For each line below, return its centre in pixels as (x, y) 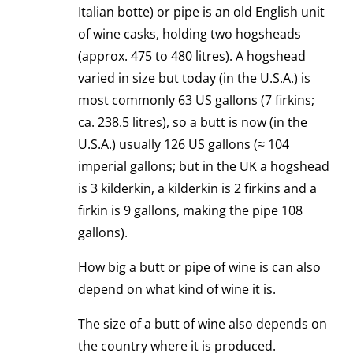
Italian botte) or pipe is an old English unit (201, 12)
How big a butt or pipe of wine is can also (199, 268)
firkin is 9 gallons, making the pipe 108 (190, 211)
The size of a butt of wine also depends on (203, 324)
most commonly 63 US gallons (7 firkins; (196, 100)
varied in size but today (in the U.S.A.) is (194, 78)
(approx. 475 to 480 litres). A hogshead (192, 56)
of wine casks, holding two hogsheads (190, 34)
